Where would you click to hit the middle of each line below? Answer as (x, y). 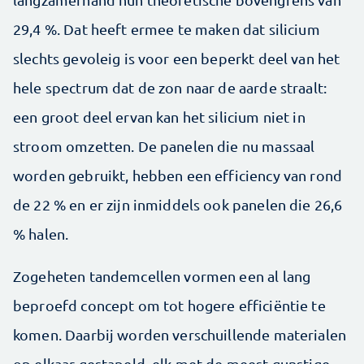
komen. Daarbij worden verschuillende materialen (180, 335)
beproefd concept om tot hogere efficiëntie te (169, 305)
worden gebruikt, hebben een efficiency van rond (178, 175)
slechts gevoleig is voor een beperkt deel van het (177, 58)
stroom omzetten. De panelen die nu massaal (164, 146)
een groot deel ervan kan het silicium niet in (159, 117)
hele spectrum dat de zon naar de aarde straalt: (170, 88)
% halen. (41, 234)
